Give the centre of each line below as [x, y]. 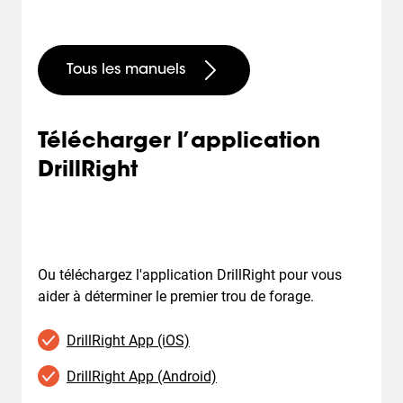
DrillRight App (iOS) [128, 340]
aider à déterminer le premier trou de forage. [176, 296]
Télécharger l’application [179, 142]
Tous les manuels [126, 70]
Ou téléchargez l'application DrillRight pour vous [190, 275]
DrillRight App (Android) [142, 376]
